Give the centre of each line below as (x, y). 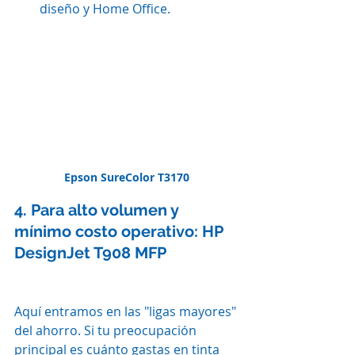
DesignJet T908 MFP (90, 252)
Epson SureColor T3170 (127, 177)
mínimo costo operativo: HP (120, 231)
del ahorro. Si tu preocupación (107, 330)
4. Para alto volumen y (98, 210)
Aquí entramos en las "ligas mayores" (127, 311)
